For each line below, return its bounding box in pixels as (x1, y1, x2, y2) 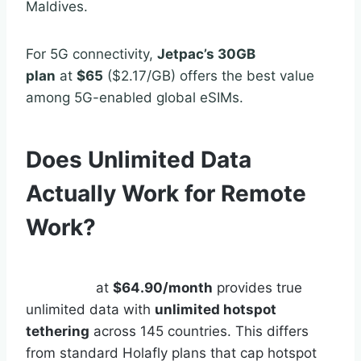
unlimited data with (26, 301, 155, 317)
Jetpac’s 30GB (157, 45, 255, 62)
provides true (213, 279, 302, 296)
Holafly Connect (26, 257, 135, 274)
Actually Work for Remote (26, 179, 306, 207)
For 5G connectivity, (26, 45, 157, 62)
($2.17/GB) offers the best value (103, 67, 314, 84)
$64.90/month (113, 279, 213, 296)
